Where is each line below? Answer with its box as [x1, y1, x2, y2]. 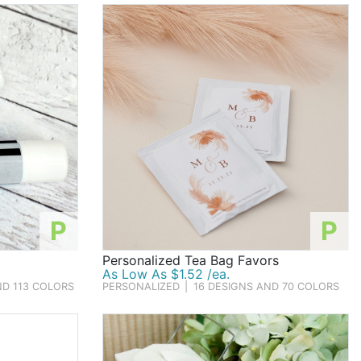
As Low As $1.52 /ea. [102, 266, 230, 283]
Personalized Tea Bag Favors [102, 252, 279, 269]
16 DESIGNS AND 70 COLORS [193, 280, 339, 293]
